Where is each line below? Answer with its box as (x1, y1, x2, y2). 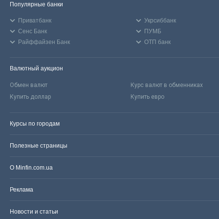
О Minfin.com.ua (10, 164, 53, 172)
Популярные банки (10, 1, 63, 8)
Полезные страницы (10, 142, 67, 150)
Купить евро (131, 93, 165, 101)
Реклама (10, 186, 33, 194)
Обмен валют (10, 82, 47, 89)
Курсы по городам (10, 120, 60, 128)
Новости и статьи (10, 208, 58, 216)
